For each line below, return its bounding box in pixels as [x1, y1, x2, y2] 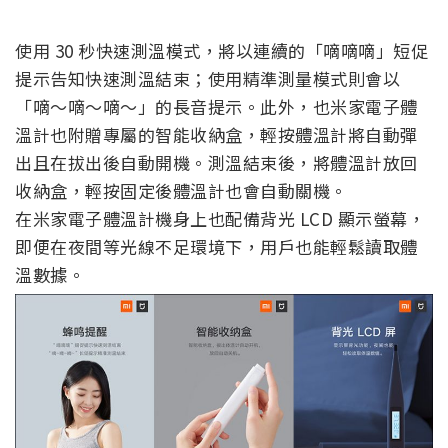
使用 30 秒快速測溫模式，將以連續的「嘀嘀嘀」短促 [15, 38, 428, 64]
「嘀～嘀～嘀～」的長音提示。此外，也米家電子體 [15, 94, 418, 120]
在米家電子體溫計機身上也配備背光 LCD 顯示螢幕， [15, 206, 425, 232]
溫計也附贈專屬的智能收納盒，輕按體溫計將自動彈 [15, 122, 418, 148]
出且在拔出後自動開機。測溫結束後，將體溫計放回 [15, 150, 418, 176]
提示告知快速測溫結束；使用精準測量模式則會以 [15, 66, 400, 92]
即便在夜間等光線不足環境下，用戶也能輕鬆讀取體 [15, 234, 418, 260]
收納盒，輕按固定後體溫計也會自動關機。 [15, 178, 348, 204]
